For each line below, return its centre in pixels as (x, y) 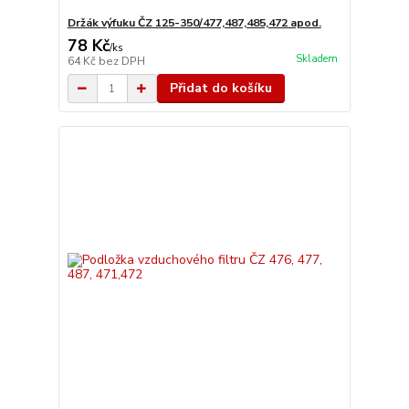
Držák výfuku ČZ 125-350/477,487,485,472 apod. (194, 23)
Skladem (316, 59)
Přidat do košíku (220, 88)
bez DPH (121, 61)
